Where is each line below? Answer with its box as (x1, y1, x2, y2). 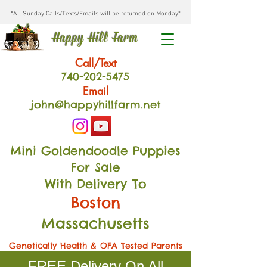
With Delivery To (44, 176, 147, 192)
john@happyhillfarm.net (30, 98, 161, 111)
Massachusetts (41, 214, 150, 233)
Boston (70, 193, 120, 212)
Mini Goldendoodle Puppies (10, 143, 181, 158)
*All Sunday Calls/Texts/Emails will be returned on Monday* (10, 10, 181, 18)
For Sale (70, 160, 120, 175)
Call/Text (74, 55, 116, 70)
